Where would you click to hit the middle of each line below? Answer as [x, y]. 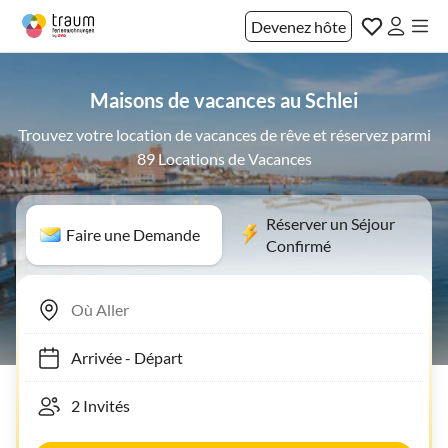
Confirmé [298, 245]
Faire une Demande [133, 234]
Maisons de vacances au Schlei [224, 100]
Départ [148, 357]
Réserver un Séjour [330, 223]
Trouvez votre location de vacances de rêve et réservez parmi [224, 134]
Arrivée [86, 357]
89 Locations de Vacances [224, 158]
